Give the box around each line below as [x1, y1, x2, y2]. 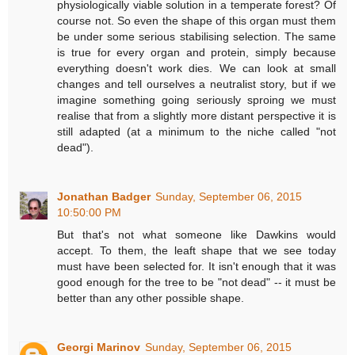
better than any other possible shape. [57, 292, 245, 305]
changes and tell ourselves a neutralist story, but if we [57, 78, 336, 91]
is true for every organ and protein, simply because [57, 46, 336, 59]
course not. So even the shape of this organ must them [57, 14, 336, 28]
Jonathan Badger [57, 190, 151, 204]
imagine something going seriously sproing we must [57, 94, 336, 107]
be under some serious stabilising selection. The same [57, 30, 336, 44]
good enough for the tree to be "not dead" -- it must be [57, 276, 336, 289]
